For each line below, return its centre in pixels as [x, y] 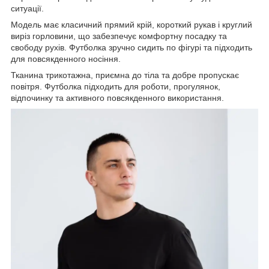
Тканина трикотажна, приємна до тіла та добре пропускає [125, 75]
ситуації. [27, 8]
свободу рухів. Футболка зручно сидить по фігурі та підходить [131, 47]
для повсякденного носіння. [66, 59]
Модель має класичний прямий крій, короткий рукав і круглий [131, 24]
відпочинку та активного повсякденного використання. [117, 98]
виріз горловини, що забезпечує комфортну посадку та [119, 36]
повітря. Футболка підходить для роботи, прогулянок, [116, 86]
